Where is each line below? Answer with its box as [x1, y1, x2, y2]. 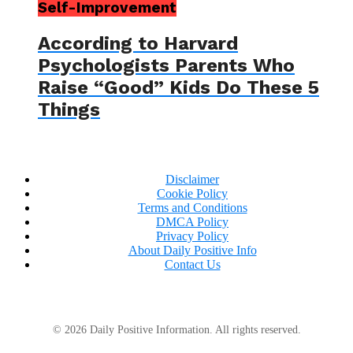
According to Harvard [38, 32, 238, 54]
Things [38, 98, 100, 121]
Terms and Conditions [137, 200, 247, 214]
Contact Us [164, 257, 221, 271]
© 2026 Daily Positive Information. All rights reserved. [52, 323, 301, 336]
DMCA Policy [156, 214, 229, 229]
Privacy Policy [156, 229, 229, 243]
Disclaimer [165, 172, 219, 186]
